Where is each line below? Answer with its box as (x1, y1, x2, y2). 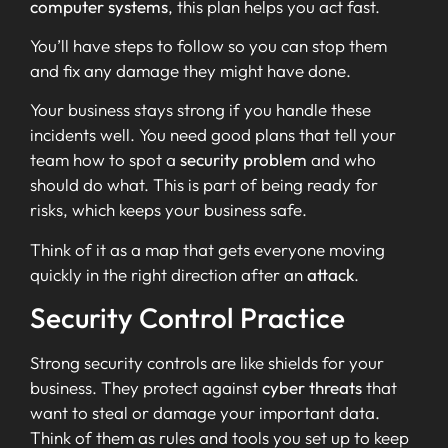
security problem (180, 149, 307, 171)
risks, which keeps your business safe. (30, 199, 307, 221)
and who (307, 149, 376, 171)
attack (307, 263, 354, 285)
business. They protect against (30, 377, 262, 399)
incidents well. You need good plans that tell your (30, 124, 396, 146)
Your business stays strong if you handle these (30, 99, 371, 121)
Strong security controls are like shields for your (30, 352, 384, 374)
